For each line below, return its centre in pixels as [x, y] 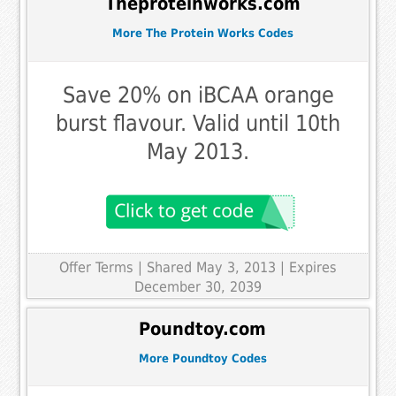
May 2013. [198, 151]
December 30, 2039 [198, 286]
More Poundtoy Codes [202, 358]
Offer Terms [96, 267]
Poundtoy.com [202, 330]
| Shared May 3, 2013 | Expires [237, 267]
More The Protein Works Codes [202, 34]
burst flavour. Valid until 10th [198, 123]
